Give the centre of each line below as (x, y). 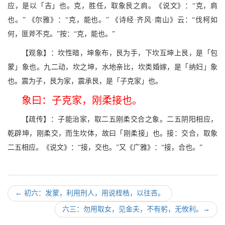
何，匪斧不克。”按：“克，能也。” (61, 34)
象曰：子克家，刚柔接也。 (82, 100)
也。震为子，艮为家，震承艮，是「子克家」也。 (85, 81)
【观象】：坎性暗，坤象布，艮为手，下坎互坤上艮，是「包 (120, 53)
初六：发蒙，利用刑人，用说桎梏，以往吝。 (94, 193)
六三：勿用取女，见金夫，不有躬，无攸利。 (133, 209)
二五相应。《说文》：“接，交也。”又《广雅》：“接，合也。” (105, 147)
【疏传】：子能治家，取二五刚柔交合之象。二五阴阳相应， (120, 119)
